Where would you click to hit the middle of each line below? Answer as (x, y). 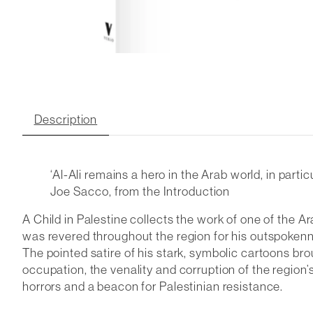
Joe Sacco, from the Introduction (140, 191)
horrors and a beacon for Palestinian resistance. (153, 286)
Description (66, 119)
